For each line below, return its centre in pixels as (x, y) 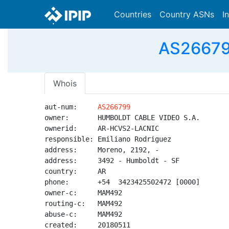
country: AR (75, 171)
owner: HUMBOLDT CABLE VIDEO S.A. (122, 118)
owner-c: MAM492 (83, 193)
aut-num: (71, 107)
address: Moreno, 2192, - (102, 150)
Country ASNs (187, 14)
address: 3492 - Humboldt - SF (112, 161)
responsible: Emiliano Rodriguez (108, 139)
